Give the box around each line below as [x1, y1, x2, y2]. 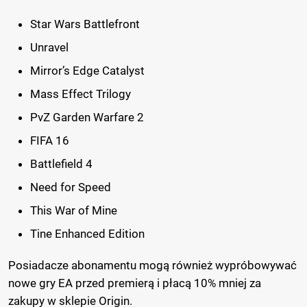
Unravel [30, 40, 69, 54]
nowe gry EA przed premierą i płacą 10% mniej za [8, 275, 261, 290]
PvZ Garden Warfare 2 [30, 110, 144, 124]
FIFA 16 [30, 133, 69, 147]
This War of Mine [30, 203, 117, 217]
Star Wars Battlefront [30, 16, 140, 31]
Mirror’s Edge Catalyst [30, 63, 145, 77]
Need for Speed [30, 180, 111, 194]
